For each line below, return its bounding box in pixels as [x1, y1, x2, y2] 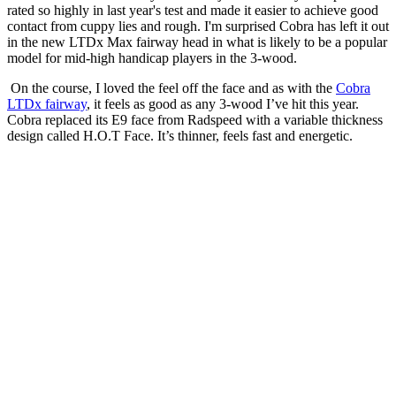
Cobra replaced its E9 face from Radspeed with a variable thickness [7, 112, 383, 128]
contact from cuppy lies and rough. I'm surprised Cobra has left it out [7, 19, 389, 34]
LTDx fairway [7, 96, 87, 112]
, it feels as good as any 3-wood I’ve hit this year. [87, 96, 359, 112]
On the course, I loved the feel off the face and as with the [7, 80, 336, 96]
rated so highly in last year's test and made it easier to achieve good [7, 3, 378, 19]
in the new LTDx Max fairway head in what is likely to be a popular [7, 34, 387, 50]
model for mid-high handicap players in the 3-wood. [7, 50, 297, 66]
